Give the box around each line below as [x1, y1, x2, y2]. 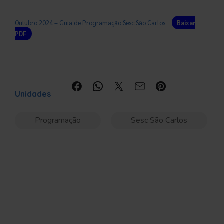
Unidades [15, 88, 51, 99]
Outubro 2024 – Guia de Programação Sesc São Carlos [15, 18, 165, 27]
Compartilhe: [24, 83, 61, 91]
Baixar [177, 18, 195, 27]
